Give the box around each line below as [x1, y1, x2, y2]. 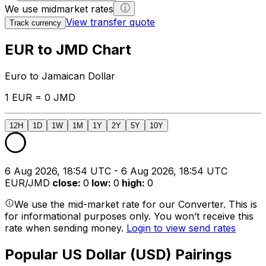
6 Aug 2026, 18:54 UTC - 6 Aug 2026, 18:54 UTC [5, 164, 227, 177]
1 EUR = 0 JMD [5, 91, 75, 103]
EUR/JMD [5, 176, 50, 189]
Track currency [9, 18, 61, 27]
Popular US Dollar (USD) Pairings [5, 245, 232, 263]
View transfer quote [66, 15, 155, 28]
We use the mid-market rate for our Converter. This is [14, 198, 257, 210]
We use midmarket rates [5, 2, 113, 15]
